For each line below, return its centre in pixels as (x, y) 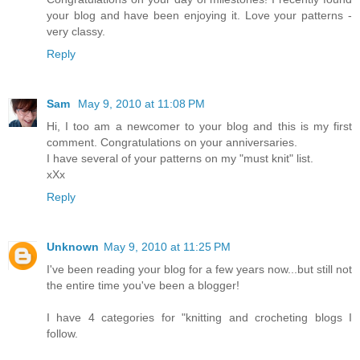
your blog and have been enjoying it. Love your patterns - (199, 16)
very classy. (76, 32)
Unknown (73, 247)
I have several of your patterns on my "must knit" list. (180, 159)
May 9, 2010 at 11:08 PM (141, 104)
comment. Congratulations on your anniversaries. (172, 143)
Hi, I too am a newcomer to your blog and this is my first (199, 127)
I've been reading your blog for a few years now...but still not (199, 270)
